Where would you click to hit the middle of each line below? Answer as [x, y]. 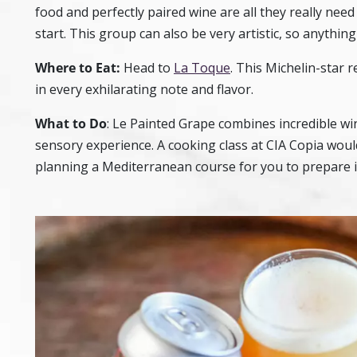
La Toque [202, 67]
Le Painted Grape [164, 123]
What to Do [71, 123]
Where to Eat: [78, 67]
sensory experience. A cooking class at [151, 145]
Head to [147, 67]
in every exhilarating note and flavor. [144, 89]
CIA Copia [295, 145]
